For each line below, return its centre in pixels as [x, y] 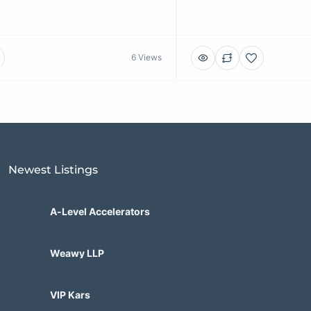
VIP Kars [70, 295]
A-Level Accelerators [100, 212]
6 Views [146, 58]
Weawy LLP [77, 253]
